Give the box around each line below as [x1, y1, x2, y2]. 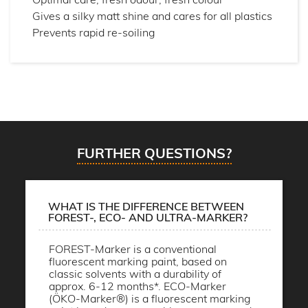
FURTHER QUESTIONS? [76, 144, 232, 162]
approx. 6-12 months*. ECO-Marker [49, 279, 226, 294]
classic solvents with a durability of [49, 267, 221, 281]
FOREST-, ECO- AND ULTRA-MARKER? [48, 210, 247, 224]
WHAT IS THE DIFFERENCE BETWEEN [48, 199, 244, 213]
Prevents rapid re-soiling [32, 25, 155, 39]
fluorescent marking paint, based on [49, 254, 227, 269]
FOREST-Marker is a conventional [49, 242, 217, 256]
